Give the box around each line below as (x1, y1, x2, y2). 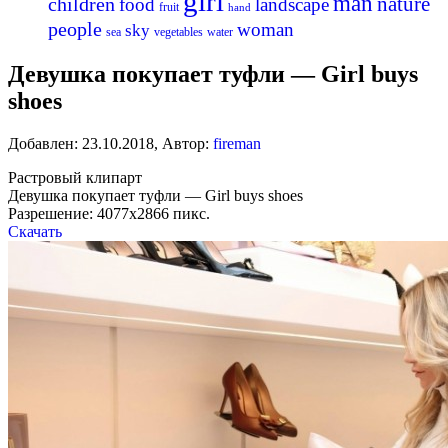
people (48, 18, 102, 41)
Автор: (158, 135, 213, 153)
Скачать (8, 223, 62, 241)
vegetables (154, 25, 203, 40)
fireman (213, 135, 261, 153)
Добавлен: (8, 135, 82, 153)
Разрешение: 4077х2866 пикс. (8, 205, 210, 223)
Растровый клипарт (8, 169, 142, 187)
